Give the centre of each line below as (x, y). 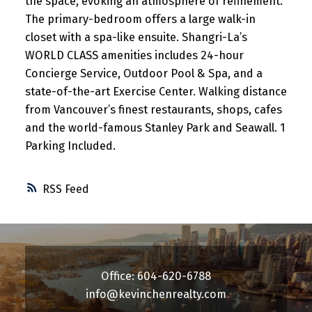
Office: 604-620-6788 (156, 276)
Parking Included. (70, 146)
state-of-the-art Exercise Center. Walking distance (156, 92)
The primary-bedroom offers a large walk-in (140, 19)
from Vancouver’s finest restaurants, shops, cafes (153, 110)
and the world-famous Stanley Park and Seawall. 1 (155, 128)
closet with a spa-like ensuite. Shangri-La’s (136, 38)
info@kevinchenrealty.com (156, 294)
